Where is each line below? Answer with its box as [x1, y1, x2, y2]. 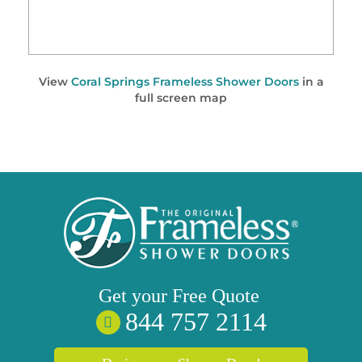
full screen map [135, 91, 227, 104]
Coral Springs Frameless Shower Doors [70, 75, 299, 88]
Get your [99, 284, 172, 306]
